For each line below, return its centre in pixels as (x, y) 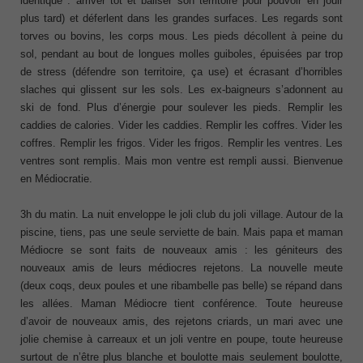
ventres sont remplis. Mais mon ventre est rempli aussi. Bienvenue (181, 160)
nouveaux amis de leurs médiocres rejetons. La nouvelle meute (181, 267)
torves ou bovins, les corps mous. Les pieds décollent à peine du (181, 36)
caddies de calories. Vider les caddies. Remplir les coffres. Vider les (181, 125)
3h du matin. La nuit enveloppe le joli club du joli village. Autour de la (181, 214)
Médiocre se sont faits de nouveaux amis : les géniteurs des (181, 250)
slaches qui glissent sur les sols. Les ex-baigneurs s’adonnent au (181, 89)
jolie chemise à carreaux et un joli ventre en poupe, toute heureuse (181, 339)
